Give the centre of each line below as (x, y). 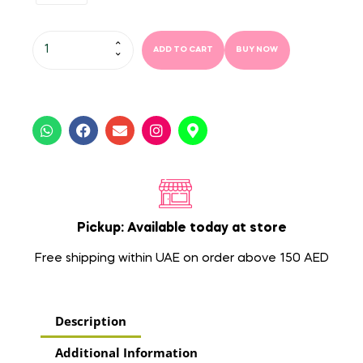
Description (91, 321)
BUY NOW (257, 50)
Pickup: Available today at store (181, 229)
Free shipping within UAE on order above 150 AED (181, 259)
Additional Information (126, 353)
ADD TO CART (184, 50)
